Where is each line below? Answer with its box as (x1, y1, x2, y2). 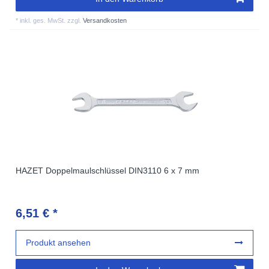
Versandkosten (83, 16, 127, 24)
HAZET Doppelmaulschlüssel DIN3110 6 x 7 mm (16, 165, 200, 175)
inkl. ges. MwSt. (20, 16, 66, 24)
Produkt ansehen (26, 237, 91, 247)
